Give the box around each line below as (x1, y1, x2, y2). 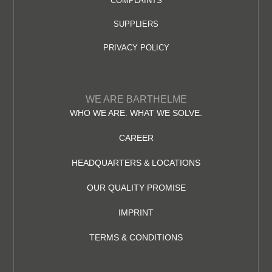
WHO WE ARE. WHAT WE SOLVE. (70, 108, 202, 118)
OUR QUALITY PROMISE (86, 183, 186, 193)
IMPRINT (118, 208, 154, 218)
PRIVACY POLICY (103, 43, 169, 53)
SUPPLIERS (114, 19, 158, 29)
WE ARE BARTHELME (85, 94, 187, 105)
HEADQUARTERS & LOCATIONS (72, 158, 200, 168)
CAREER (118, 133, 154, 143)
